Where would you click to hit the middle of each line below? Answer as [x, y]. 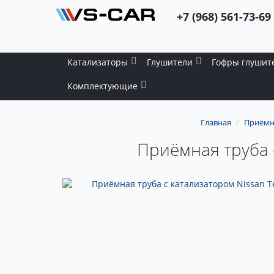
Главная [216, 122]
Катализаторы [98, 62]
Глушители [170, 62]
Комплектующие [102, 86]
